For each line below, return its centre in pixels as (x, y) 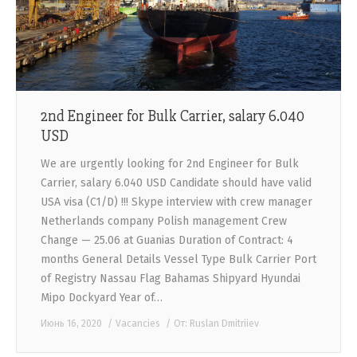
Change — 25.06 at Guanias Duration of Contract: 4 (167, 240)
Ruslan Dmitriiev (224, 323)
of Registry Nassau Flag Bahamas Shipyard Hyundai (171, 278)
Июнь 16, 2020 (71, 323)
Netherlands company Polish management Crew (164, 221)
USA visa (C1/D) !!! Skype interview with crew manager (177, 202)
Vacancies (138, 323)
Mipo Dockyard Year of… (102, 297)
